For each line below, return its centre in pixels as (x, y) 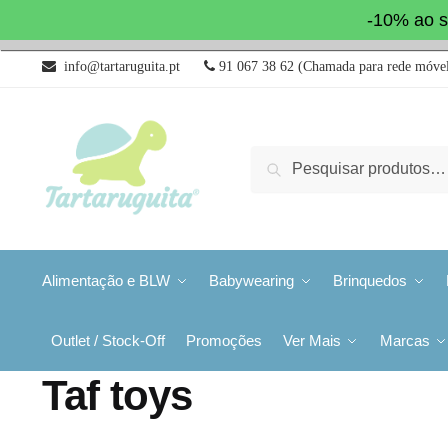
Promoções (223, 340)
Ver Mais (311, 340)
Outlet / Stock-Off (107, 340)
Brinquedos (369, 280)
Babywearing (251, 280)
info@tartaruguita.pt (117, 66)
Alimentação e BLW (105, 280)
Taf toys (116, 395)
